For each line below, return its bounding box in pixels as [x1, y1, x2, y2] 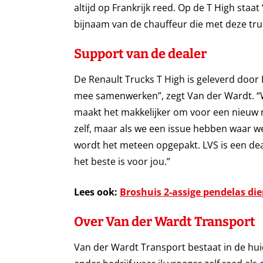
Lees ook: [74, 186, 120, 199]
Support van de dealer [74, 46, 207, 62]
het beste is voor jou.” [74, 155, 170, 168]
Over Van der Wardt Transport [74, 214, 255, 230]
